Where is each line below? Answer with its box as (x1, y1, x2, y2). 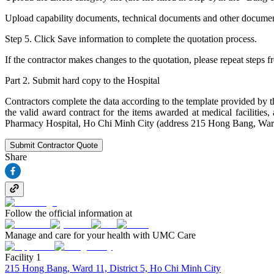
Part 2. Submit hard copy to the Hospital (5, 75, 160, 86)
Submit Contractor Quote (10, 141, 98, 150)
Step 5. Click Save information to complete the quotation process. (5, 34, 257, 45)
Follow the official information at (5, 208, 132, 219)
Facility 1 (5, 252, 41, 263)
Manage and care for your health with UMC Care (5, 230, 196, 241)
